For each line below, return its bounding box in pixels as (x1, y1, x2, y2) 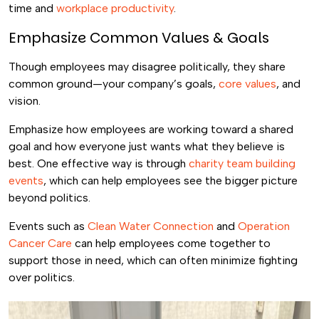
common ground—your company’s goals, (9, 77, 219, 90)
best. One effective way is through (9, 157, 189, 170)
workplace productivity (56, 1, 174, 15)
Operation (238, 219, 290, 233)
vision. (9, 94, 43, 108)
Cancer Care (9, 236, 72, 250)
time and (9, 1, 56, 15)
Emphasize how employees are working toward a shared (9, 122, 293, 136)
